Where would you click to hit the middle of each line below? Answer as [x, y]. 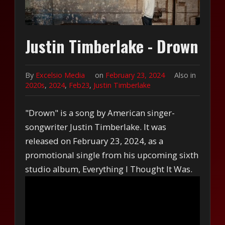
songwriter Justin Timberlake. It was [96, 127]
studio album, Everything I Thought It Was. [109, 169]
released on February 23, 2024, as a [94, 141]
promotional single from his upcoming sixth [112, 155]
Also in [185, 75]
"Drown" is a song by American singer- [100, 113]
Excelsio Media [61, 75]
